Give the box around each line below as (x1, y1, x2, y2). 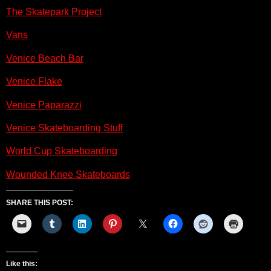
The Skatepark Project (6, 7, 102, 18)
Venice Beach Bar (6, 53, 83, 64)
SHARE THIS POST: (6, 198, 73, 207)
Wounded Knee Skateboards (6, 169, 130, 180)
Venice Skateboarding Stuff (6, 123, 123, 134)
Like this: (6, 260, 38, 269)
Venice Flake (6, 76, 62, 87)
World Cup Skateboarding (6, 146, 117, 157)
